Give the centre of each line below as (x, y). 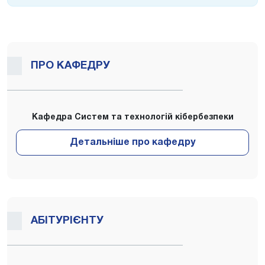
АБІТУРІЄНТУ (67, 221)
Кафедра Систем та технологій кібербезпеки (132, 117)
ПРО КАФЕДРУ (70, 66)
